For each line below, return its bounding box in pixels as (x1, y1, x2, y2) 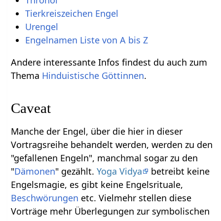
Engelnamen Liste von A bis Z (25, 34, 148, 46)
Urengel (25, 21, 58, 33)
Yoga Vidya (97, 165, 143, 178)
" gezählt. (55, 165, 97, 178)
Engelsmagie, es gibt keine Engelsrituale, (11, 179, 184, 191)
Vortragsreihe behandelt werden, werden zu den (11, 139, 213, 151)
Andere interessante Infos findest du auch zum (11, 56, 208, 69)
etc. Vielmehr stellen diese (78, 192, 192, 204)
